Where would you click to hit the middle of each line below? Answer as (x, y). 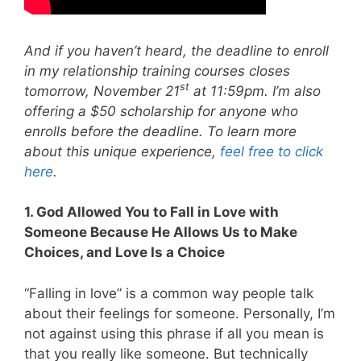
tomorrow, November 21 (102, 91)
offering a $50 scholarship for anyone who (161, 111)
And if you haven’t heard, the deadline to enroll (176, 50)
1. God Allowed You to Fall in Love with (151, 212)
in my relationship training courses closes (157, 71)
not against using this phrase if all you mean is (174, 333)
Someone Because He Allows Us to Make (161, 232)
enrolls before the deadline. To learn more (160, 131)
